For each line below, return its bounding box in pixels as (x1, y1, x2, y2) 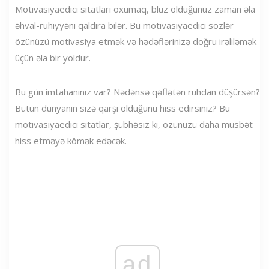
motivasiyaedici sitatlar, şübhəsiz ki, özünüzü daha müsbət (15, 118, 253, 130)
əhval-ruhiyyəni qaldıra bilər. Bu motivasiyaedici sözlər (15, 19, 234, 31)
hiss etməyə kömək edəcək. (15, 134, 127, 147)
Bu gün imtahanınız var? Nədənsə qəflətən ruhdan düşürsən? (15, 85, 260, 98)
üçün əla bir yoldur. (15, 51, 91, 64)
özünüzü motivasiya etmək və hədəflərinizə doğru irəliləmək (15, 35, 256, 47)
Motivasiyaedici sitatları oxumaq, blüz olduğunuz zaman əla (15, 2, 255, 15)
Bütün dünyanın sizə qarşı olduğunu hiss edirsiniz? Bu (15, 101, 230, 114)
